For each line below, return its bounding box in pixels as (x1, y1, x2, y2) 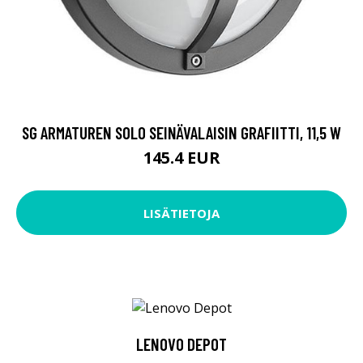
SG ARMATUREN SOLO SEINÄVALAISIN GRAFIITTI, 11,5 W (22, 122, 341, 143)
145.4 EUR (143, 147, 220, 169)
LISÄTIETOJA (143, 204, 220, 221)
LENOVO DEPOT (136, 333, 227, 354)
